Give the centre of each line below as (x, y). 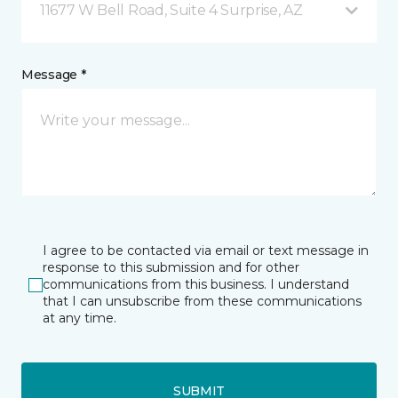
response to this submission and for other (171, 267)
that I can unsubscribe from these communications (202, 301)
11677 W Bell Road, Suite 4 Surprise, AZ (171, 10)
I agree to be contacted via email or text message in (206, 251)
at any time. (80, 318)
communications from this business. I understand (196, 284)
